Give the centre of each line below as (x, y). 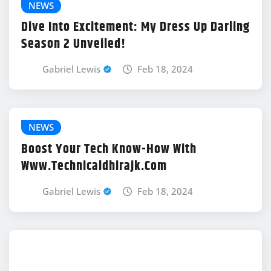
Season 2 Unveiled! (73, 44)
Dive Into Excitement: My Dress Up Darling (135, 28)
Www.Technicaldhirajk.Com (94, 166)
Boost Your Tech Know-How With (109, 149)
